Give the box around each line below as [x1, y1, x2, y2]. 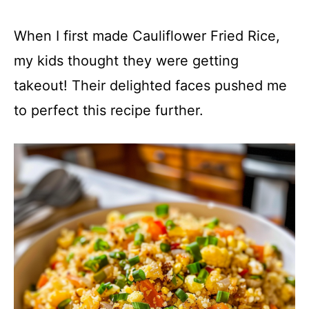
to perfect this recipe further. [14, 102, 203, 119]
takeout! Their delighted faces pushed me [14, 77, 287, 94]
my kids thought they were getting [14, 52, 239, 70]
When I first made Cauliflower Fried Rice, [14, 28, 280, 45]
